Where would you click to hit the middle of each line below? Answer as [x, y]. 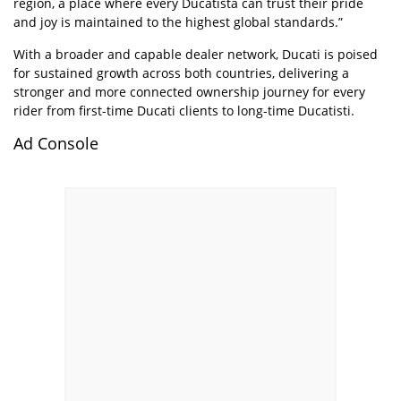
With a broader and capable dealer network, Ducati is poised [196, 54]
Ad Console [56, 143]
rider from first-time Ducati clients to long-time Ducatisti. [184, 111]
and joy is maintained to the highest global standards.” [178, 22]
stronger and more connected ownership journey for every [189, 92]
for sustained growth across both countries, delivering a [181, 73]
